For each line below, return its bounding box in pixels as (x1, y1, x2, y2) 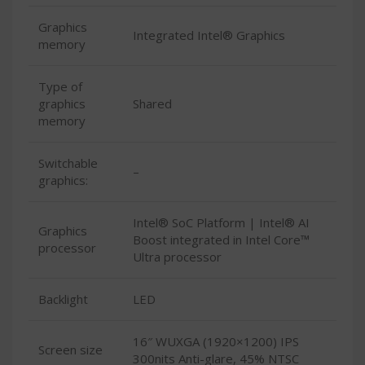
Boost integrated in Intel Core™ (133, 231, 310, 248)
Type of (38, 78, 82, 95)
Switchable (38, 155, 98, 172)
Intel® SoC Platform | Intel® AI (133, 214, 310, 231)
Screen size (38, 341, 103, 358)
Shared (133, 95, 172, 112)
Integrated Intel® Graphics (133, 27, 285, 44)
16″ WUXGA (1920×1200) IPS (133, 333, 299, 350)
